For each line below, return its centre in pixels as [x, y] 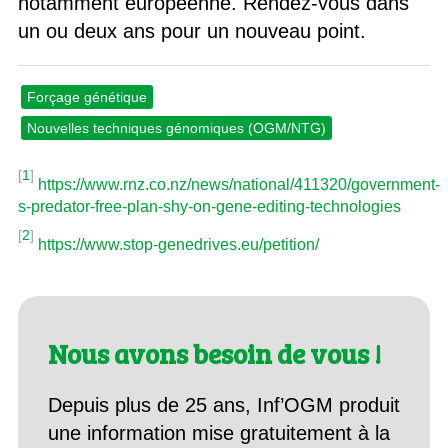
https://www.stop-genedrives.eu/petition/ [178, 244]
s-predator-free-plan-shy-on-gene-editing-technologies [209, 206]
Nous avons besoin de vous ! [214, 353]
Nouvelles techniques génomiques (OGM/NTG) [176, 128]
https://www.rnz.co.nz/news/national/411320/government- [238, 184]
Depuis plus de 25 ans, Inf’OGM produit [223, 405]
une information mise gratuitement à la [218, 433]
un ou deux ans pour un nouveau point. [191, 31]
